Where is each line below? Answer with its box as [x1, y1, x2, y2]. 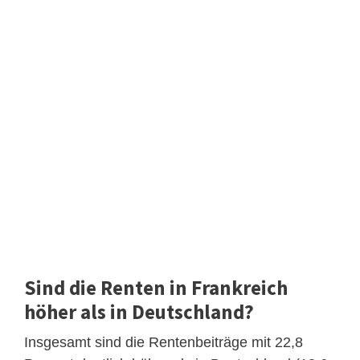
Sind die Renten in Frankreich [24, 274, 288, 301]
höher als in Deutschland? [24, 298, 254, 325]
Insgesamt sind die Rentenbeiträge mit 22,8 [24, 333, 303, 350]
